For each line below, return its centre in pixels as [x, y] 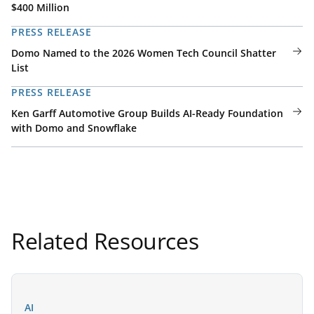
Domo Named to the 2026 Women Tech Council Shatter [144, 53]
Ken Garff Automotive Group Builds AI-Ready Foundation [147, 113]
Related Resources [105, 241]
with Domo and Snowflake [74, 128]
